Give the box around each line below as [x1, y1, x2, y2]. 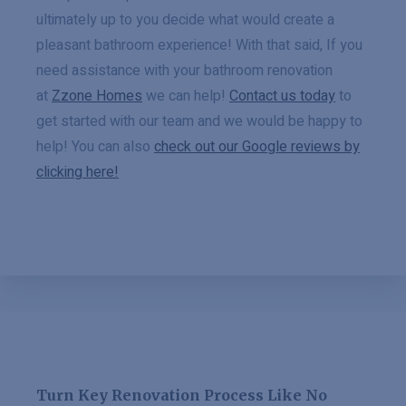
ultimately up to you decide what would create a [36, 9, 334, 31]
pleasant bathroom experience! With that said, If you [36, 34, 362, 56]
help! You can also [36, 136, 154, 158]
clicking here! [36, 161, 119, 183]
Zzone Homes [52, 85, 142, 107]
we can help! [142, 85, 229, 107]
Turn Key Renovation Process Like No [36, 386, 327, 404]
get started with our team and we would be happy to [36, 111, 362, 132]
